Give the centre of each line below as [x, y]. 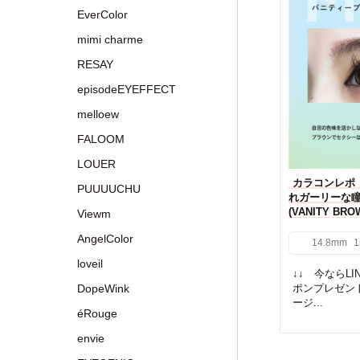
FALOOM [101, 139]
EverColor [102, 14]
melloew [98, 114]
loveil [90, 264]
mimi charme [110, 39]
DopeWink [103, 288]
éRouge [97, 313]
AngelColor [105, 239]
